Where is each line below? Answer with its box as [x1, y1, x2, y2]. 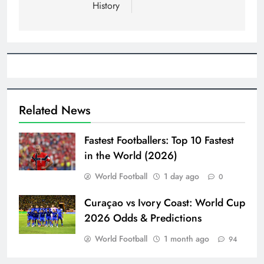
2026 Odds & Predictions [84, 210, 202, 226]
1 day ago [164, 170, 199, 183]
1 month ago [164, 233, 209, 245]
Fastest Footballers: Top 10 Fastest [84, 133, 234, 148]
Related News [19, 101, 91, 120]
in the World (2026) [84, 148, 177, 164]
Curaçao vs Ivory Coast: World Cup [84, 195, 245, 211]
